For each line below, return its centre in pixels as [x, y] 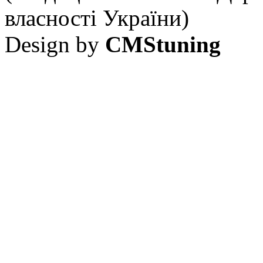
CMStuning [163, 44]
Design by [55, 44]
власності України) [97, 18]
